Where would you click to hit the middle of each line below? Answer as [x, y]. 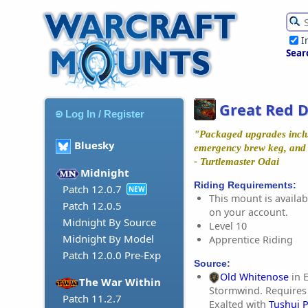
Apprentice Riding [251, 239]
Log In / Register [105, 113]
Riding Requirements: [245, 185]
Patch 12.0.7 [92, 189]
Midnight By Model [108, 239]
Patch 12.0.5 [92, 206]
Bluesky [95, 145]
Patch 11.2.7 [92, 299]
